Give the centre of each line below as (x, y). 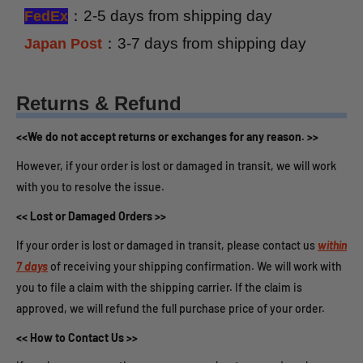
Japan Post (63, 44)
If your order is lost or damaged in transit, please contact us (167, 245)
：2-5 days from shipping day (170, 16)
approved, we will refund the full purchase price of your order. (171, 308)
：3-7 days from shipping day (204, 44)
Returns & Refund (99, 103)
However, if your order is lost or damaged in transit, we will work (176, 166)
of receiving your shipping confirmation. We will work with (195, 266)
